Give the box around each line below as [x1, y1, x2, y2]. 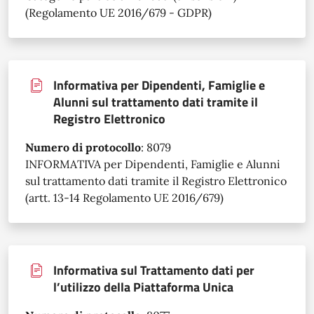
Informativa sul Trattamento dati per [53, 260, 254, 280]
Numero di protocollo [25, 139, 141, 154]
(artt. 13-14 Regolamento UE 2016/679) [25, 190, 224, 205]
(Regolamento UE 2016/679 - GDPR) [25, 5, 212, 20]
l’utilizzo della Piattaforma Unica [53, 277, 233, 296]
